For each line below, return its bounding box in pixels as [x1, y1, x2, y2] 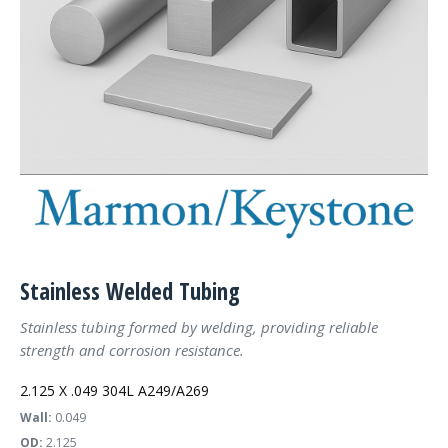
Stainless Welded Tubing [20, 275, 240, 307]
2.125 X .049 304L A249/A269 [20, 381, 209, 400]
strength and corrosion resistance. [20, 340, 244, 360]
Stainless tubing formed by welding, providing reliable [20, 317, 378, 337]
